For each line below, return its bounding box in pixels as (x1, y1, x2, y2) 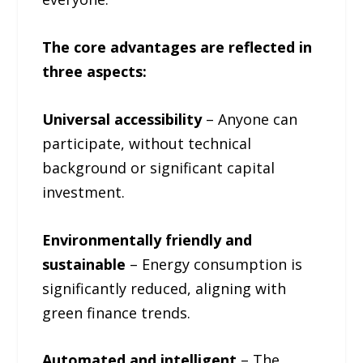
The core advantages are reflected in (42, 36, 313, 57)
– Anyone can (202, 109, 298, 129)
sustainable (42, 254, 126, 274)
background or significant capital (42, 157, 275, 177)
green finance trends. (42, 302, 191, 322)
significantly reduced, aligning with (42, 278, 287, 298)
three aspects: (42, 61, 147, 81)
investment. (42, 181, 126, 202)
